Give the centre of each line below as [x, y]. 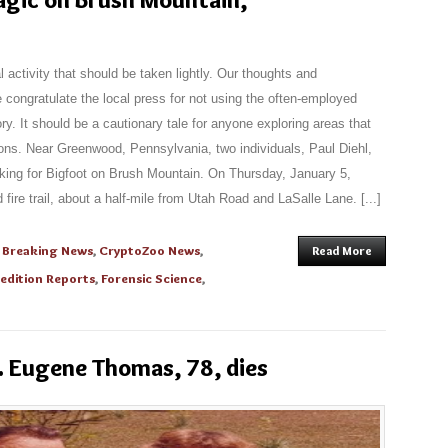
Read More [342, 250]
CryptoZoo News [149, 250]
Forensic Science [151, 278]
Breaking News [47, 250]
